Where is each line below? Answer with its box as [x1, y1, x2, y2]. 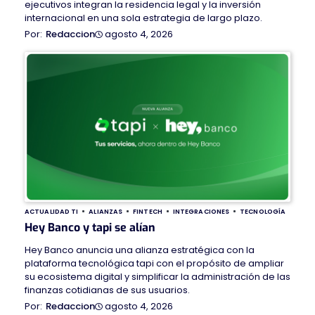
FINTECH [133, 207, 162, 217]
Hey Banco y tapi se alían [25, 220, 155, 236]
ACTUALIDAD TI [25, 207, 79, 217]
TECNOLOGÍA [240, 207, 286, 217]
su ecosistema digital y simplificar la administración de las [25, 270, 290, 284]
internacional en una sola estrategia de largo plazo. [25, 11, 262, 25]
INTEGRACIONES [172, 207, 230, 217]
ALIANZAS [89, 207, 123, 217]
